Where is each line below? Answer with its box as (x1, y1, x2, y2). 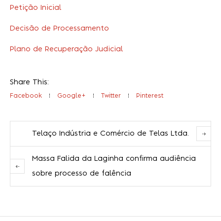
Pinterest (136, 93, 163, 99)
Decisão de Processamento (10, 25, 109, 33)
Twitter (101, 93, 121, 99)
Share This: (10, 79, 49, 86)
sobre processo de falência (32, 170, 131, 178)
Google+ (57, 93, 86, 99)
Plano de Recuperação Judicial (10, 46, 123, 53)
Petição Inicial (10, 4, 61, 12)
